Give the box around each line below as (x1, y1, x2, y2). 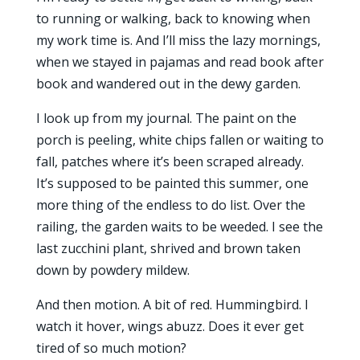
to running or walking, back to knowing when (35, 10, 310, 27)
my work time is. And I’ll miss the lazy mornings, (35, 31, 321, 49)
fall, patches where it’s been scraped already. (35, 153, 304, 170)
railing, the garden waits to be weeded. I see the (35, 218, 323, 235)
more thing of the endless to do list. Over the (35, 196, 305, 214)
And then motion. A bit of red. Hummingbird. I (35, 296, 309, 313)
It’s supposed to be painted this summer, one (35, 174, 309, 192)
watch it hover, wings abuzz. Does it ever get (35, 317, 304, 335)
